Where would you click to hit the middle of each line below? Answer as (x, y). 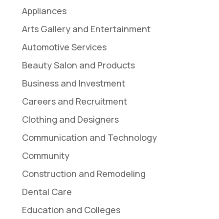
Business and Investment (73, 83)
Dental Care (47, 191)
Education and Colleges (71, 209)
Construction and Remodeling (84, 173)
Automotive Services (64, 47)
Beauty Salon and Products (78, 65)
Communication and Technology (89, 137)
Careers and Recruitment (74, 101)
